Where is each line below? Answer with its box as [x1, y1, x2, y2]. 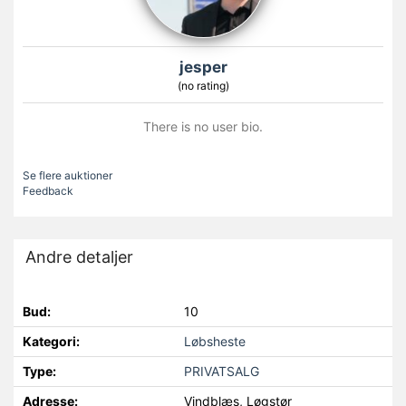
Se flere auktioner [23, 169, 112, 183]
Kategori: [23, 333, 80, 350]
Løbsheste [184, 333, 246, 350]
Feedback [23, 184, 73, 198]
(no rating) [177, 79, 229, 93]
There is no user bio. [143, 119, 263, 135]
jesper [179, 58, 227, 77]
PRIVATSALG [184, 363, 260, 380]
